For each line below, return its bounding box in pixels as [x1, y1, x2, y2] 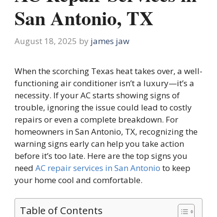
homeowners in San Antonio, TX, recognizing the [15, 125, 198, 137]
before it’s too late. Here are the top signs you [15, 150, 187, 161]
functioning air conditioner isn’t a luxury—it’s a [15, 77, 194, 89]
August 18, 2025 [15, 35, 77, 46]
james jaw [91, 35, 129, 46]
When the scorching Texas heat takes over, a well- [15, 65, 202, 77]
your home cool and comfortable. [15, 174, 142, 186]
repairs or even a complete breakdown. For [15, 113, 178, 125]
